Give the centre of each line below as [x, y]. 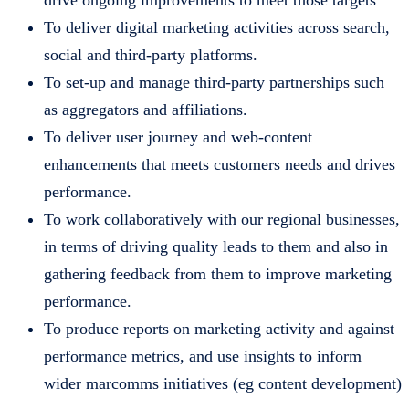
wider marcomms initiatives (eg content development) [223, 384]
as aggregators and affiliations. [146, 110]
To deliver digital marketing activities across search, [217, 28]
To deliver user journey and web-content [178, 137]
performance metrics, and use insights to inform [203, 357]
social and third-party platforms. [151, 55]
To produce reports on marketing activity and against [219, 329]
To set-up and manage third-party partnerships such [214, 83]
